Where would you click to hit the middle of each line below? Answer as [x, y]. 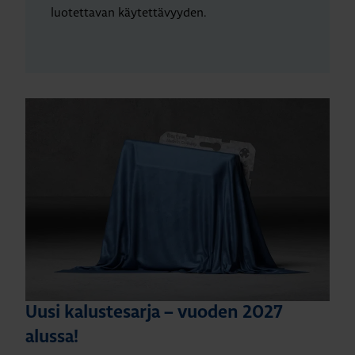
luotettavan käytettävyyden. [128, 12]
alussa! [52, 337]
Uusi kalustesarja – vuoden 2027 [154, 313]
